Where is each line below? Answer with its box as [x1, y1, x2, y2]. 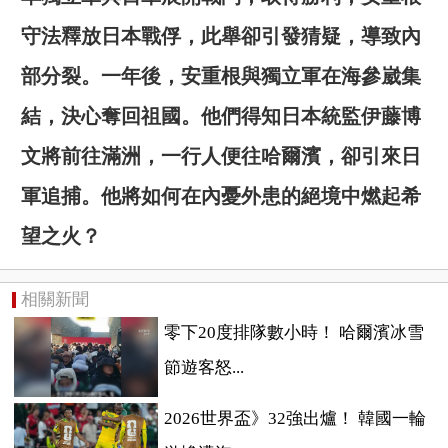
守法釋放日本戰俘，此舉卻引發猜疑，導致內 [20, 24, 421, 47]
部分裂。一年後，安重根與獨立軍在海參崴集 [20, 64, 421, 87]
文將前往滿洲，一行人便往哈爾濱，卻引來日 [20, 144, 421, 167]
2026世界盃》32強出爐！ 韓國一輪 [163, 409, 426, 429]
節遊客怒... [163, 357, 244, 377]
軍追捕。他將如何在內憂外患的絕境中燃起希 [20, 184, 421, 207]
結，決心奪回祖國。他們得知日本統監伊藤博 [20, 104, 421, 127]
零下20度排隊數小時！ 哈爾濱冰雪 [163, 322, 424, 342]
